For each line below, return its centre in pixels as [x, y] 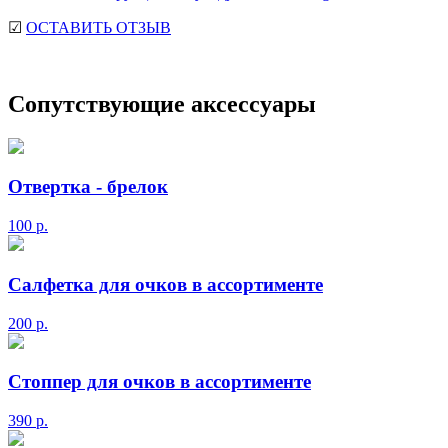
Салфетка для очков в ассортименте [165, 284]
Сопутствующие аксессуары [162, 103]
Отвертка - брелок [88, 187]
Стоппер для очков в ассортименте [159, 382]
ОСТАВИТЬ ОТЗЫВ [98, 27]
